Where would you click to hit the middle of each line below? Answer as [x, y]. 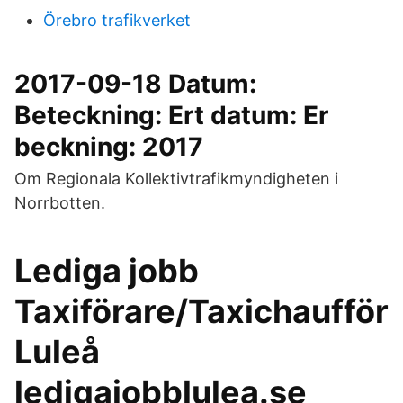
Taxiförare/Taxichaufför [201, 311]
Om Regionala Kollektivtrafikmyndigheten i [176, 179]
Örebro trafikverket [117, 20]
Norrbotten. [60, 203]
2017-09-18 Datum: [135, 84]
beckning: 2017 [109, 147]
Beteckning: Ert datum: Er [171, 115]
